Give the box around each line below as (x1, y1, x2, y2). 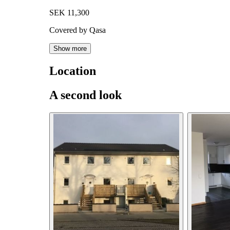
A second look (49, 88, 122, 102)
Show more (53, 45, 87, 53)
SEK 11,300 (49, 8, 89, 17)
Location (49, 64, 96, 78)
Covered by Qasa (49, 26, 106, 35)
